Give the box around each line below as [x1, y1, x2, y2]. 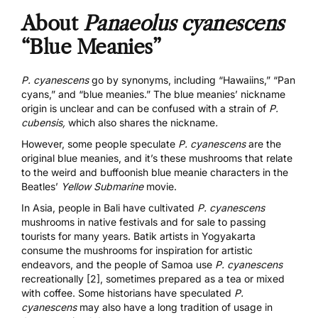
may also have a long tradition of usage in [77, 300, 273, 313]
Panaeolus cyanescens [82, 11, 284, 36]
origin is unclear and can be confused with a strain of [21, 102, 269, 114]
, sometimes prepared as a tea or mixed [100, 272, 285, 285]
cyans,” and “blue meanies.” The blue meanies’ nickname [21, 87, 285, 100]
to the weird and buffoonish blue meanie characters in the [21, 165, 288, 178]
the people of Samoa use [94, 258, 215, 270]
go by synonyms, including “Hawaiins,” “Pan [89, 73, 295, 86]
